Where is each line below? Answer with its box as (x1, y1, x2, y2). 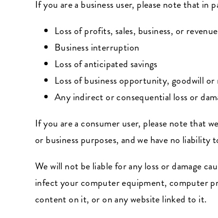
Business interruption (54, 40, 140, 54)
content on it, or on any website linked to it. (35, 192, 207, 206)
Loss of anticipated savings (54, 57, 158, 71)
